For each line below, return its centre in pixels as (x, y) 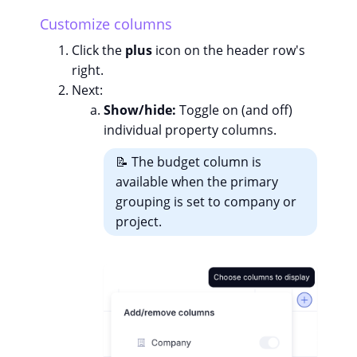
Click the (98, 51)
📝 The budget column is (188, 162)
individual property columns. (190, 130)
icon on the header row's (229, 51)
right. (88, 71)
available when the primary (197, 182)
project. (139, 222)
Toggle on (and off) (234, 110)
